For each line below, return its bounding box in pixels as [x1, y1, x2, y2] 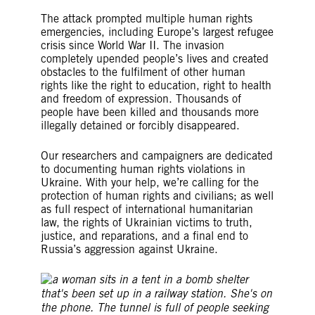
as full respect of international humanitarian [40, 202, 253, 216]
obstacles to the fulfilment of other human [40, 65, 245, 79]
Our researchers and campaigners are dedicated [40, 149, 273, 162]
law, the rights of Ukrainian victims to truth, [40, 216, 252, 229]
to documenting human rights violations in [40, 162, 245, 176]
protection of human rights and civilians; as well [40, 189, 274, 202]
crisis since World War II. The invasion [40, 39, 224, 52]
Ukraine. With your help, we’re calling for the [40, 176, 259, 189]
